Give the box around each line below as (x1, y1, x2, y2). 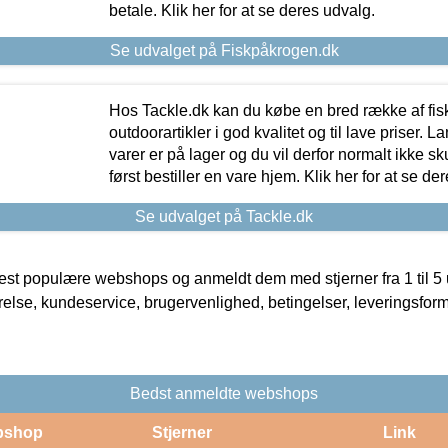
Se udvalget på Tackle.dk (135, 207, 313, 225)
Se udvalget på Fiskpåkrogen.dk (109, 41, 339, 59)
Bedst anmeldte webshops (130, 384, 318, 402)
